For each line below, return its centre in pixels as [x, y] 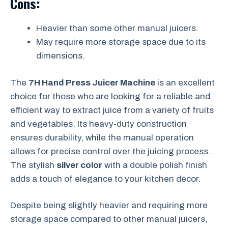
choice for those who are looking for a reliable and [110, 96]
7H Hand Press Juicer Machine [92, 82]
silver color [79, 165]
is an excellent [185, 82]
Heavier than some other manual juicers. [117, 28]
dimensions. [61, 56]
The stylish [33, 165]
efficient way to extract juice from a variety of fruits [112, 110]
